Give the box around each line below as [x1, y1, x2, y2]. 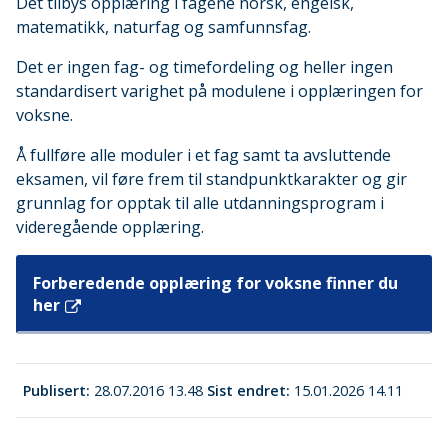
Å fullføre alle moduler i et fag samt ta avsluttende [16, 144, 391, 167]
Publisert [23, 380, 87, 400]
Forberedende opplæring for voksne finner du [33, 272, 398, 295]
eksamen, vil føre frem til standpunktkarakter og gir [16, 168, 407, 191]
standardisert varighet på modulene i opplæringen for [16, 80, 423, 103]
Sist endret [207, 380, 287, 400]
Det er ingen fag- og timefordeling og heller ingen [16, 56, 393, 79]
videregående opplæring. [16, 216, 204, 239]
